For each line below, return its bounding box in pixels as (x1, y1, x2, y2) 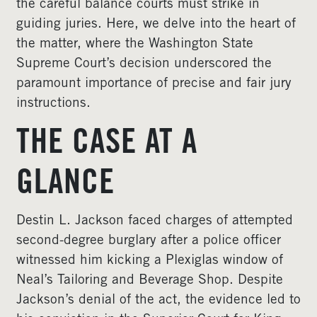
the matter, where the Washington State (16, 38, 253, 51)
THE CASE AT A (16, 128, 197, 162)
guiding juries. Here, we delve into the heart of (16, 18, 296, 31)
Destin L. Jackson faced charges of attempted (16, 214, 293, 228)
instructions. (16, 97, 91, 110)
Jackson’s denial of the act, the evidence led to (16, 294, 301, 307)
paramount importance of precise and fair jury (16, 77, 292, 91)
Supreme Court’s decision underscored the (16, 57, 272, 71)
